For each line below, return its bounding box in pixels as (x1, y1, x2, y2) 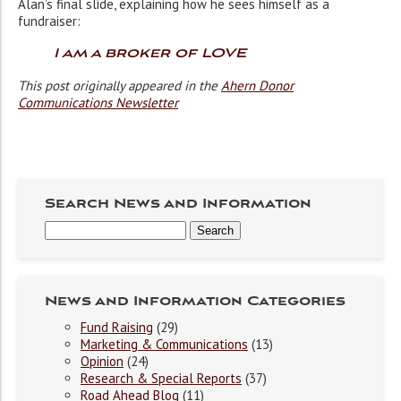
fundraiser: (18, 13, 81, 30)
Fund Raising (81, 319, 153, 337)
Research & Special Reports (81, 370, 242, 388)
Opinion (81, 353, 124, 371)
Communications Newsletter (18, 94, 178, 112)
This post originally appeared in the (18, 77, 221, 95)
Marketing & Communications (81, 336, 248, 354)
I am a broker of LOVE (54, 45, 246, 62)
